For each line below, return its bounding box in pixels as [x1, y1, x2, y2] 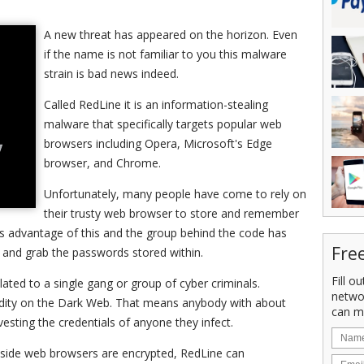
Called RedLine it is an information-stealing [44, 97, 268, 112]
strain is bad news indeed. [44, 66, 179, 81]
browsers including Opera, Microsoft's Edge [44, 136, 272, 151]
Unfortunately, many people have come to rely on [44, 186, 306, 201]
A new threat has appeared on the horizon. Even [44, 27, 297, 42]
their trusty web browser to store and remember [44, 206, 299, 221]
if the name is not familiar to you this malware [44, 46, 287, 62]
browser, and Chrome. [44, 155, 161, 171]
